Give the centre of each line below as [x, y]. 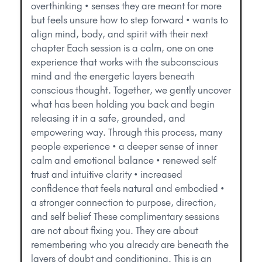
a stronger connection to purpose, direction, [124, 203]
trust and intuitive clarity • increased [107, 175]
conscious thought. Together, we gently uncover [131, 90]
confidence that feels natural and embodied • [128, 189]
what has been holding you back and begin [123, 104]
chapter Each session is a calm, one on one [122, 48]
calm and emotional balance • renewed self [124, 161]
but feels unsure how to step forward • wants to [130, 20]
